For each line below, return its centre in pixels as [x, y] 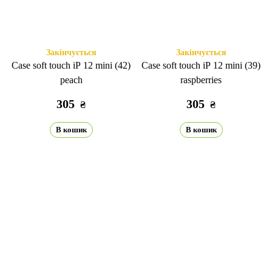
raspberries [201, 80]
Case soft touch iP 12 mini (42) [71, 65]
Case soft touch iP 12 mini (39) [201, 65]
